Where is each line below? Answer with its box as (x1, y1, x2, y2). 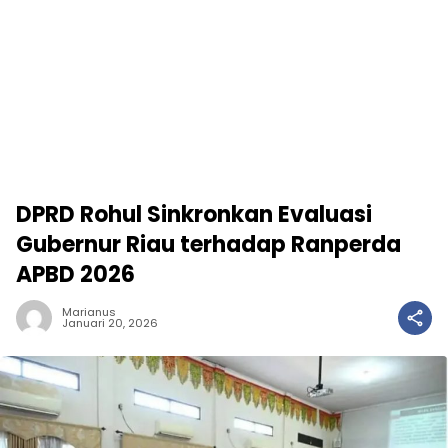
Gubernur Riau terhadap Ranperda (16, 229, 401, 260)
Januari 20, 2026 (62, 315, 158, 331)
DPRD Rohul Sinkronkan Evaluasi (16, 199, 372, 230)
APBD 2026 (16, 259, 135, 290)
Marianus (62, 304, 116, 320)
